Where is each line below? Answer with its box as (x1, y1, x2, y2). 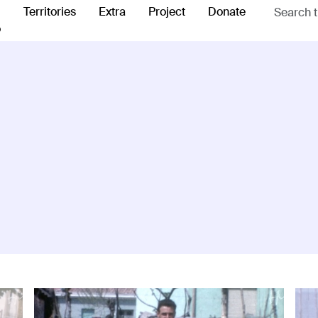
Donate (208, 4, 246, 19)
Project (148, 4, 185, 19)
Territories (23, 4, 76, 19)
